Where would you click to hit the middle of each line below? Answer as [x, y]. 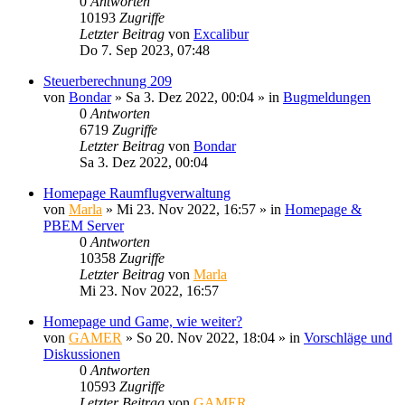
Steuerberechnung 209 [108, 80]
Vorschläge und [348, 337]
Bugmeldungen [327, 97]
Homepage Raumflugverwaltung [137, 193]
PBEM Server [84, 225]
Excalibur [221, 33]
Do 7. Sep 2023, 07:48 [145, 50]
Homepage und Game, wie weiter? [143, 321]
